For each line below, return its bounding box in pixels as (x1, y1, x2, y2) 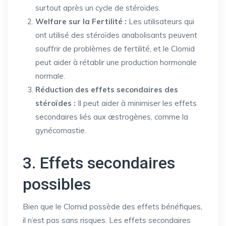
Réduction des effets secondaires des (35, 85, 178, 94)
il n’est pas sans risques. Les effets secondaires (23, 215, 191, 225)
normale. (35, 71, 65, 81)
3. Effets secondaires (23, 153, 175, 173)
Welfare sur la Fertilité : (35, 17, 127, 26)
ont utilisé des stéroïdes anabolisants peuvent (35, 30, 197, 40)
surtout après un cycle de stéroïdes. (35, 3, 160, 13)
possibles (23, 175, 91, 194)
